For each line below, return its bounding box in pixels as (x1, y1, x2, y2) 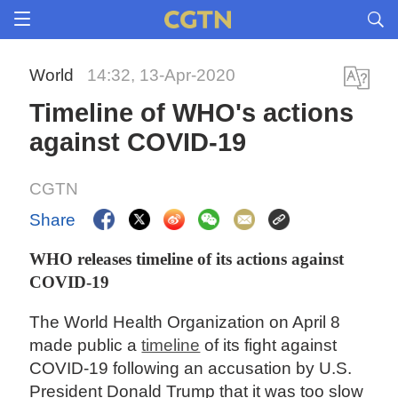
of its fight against (200, 336, 338, 355)
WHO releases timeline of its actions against (29, 249, 345, 268)
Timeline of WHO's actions (29, 99, 354, 127)
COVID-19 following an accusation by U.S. (29, 359, 353, 378)
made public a (29, 336, 142, 355)
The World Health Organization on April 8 (29, 313, 341, 332)
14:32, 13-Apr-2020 (87, 66, 236, 84)
